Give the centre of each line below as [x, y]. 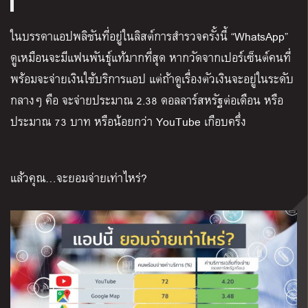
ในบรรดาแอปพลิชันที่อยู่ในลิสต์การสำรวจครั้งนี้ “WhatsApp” [149, 36]
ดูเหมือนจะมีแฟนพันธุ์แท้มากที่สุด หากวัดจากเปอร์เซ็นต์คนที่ [151, 58]
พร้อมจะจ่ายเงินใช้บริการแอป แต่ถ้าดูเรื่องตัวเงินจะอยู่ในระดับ [152, 79]
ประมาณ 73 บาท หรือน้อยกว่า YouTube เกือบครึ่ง [128, 122]
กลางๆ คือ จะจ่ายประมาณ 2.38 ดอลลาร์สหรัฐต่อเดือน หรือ [147, 100]
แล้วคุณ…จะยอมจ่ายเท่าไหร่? [79, 178]
